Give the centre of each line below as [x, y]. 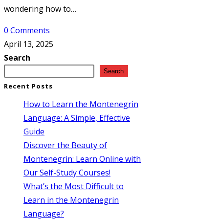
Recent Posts [28, 86]
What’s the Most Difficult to [74, 186]
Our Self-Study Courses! [67, 172]
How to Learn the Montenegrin [81, 104]
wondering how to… [40, 9]
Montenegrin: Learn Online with [82, 159]
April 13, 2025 [29, 44]
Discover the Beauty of [65, 145]
